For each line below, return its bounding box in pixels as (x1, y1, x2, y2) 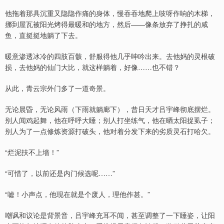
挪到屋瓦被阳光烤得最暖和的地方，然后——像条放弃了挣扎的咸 (5, 18, 208, 29)
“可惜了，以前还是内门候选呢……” (5, 167, 115, 178)
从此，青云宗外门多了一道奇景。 (5, 82, 110, 93)
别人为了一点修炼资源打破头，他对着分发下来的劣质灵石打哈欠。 (5, 125, 215, 136)
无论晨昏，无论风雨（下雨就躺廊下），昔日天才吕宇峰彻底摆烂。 (5, 103, 215, 114)
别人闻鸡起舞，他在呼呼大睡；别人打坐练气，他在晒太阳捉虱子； (5, 114, 215, 125)
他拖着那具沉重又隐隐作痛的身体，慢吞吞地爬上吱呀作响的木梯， (5, 7, 215, 18)
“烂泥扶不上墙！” (5, 146, 59, 157)
